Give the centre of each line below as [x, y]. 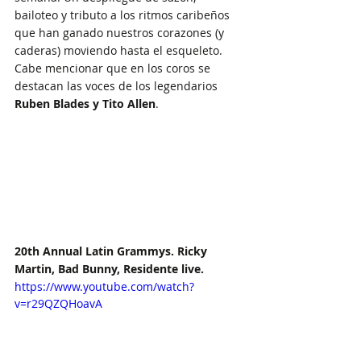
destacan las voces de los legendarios [118, 85]
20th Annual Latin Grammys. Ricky [112, 251]
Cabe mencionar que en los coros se [114, 68]
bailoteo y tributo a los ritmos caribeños [124, 15]
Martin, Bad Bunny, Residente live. [109, 268]
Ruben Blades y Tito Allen [85, 103]
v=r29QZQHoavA [58, 303]
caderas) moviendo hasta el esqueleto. [120, 50]
